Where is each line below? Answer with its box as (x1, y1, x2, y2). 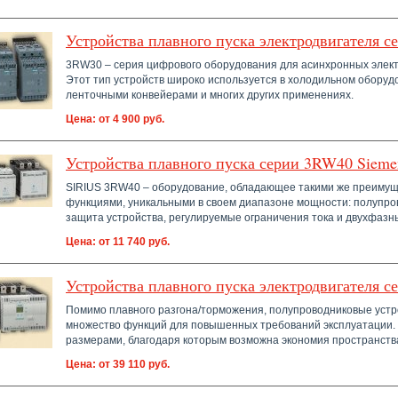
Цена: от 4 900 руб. (66, 113, 164, 125)
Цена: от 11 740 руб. (66, 235, 170, 248)
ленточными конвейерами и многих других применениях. (66, 89, 354, 101)
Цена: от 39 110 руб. (66, 358, 170, 370)
